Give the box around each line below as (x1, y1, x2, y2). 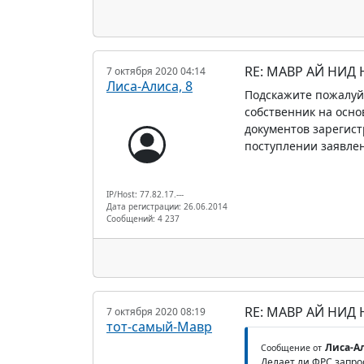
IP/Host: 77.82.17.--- (106, 188, 184, 200)
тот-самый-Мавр (106, 317, 212, 336)
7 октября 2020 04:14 (106, 63, 206, 78)
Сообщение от (260, 341, 322, 353)
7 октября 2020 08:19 (106, 304, 206, 318)
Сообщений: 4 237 (106, 212, 180, 224)
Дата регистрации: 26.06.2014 (106, 200, 227, 212)
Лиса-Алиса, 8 (106, 76, 193, 95)
